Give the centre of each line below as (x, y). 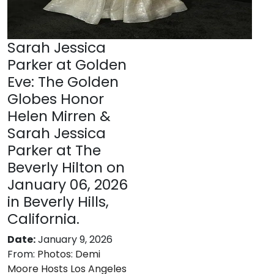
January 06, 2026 (68, 184)
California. (43, 219)
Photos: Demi (69, 254)
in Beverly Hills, (58, 202)
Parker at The (54, 150)
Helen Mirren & (59, 116)
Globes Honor (56, 99)
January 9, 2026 (75, 239)
